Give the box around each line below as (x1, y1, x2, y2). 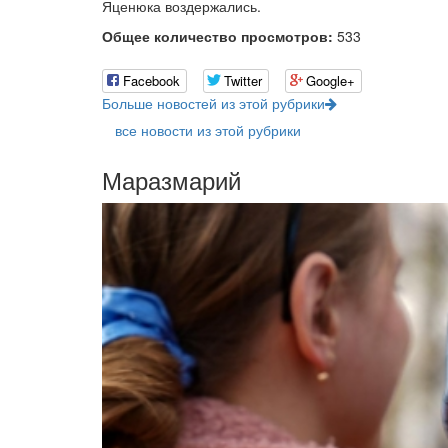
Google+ (306, 71, 355, 91)
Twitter (224, 71, 262, 91)
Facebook (123, 71, 180, 91)
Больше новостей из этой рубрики (102, 93, 325, 114)
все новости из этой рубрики (115, 120, 301, 141)
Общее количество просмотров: (102, 26, 333, 46)
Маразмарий (102, 162, 241, 198)
